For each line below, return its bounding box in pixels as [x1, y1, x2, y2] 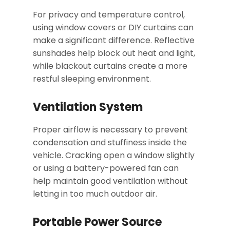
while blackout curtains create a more [33, 60, 187, 72]
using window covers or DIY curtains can [33, 22, 194, 34]
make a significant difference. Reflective [33, 34, 195, 47]
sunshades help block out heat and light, [33, 47, 195, 60]
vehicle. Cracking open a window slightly [33, 149, 195, 162]
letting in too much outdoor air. [33, 188, 157, 200]
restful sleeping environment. [33, 73, 151, 85]
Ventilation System [33, 99, 143, 116]
